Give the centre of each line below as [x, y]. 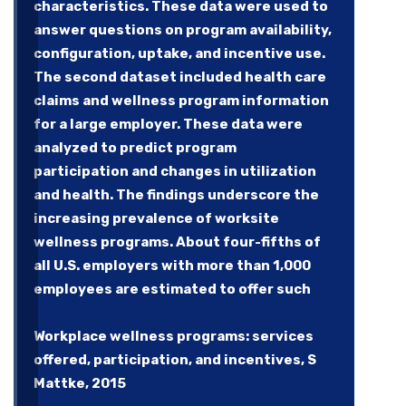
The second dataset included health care [180, 77]
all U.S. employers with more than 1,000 [172, 265]
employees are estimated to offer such [172, 289]
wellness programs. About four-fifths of [177, 242]
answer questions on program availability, [183, 29]
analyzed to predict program [135, 147]
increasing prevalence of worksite [156, 218]
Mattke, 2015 [80, 383]
